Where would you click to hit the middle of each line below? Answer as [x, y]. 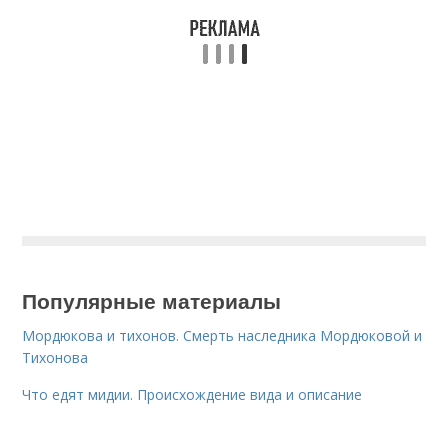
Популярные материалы [152, 300]
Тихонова [55, 357]
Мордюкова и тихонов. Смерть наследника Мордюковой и [222, 335]
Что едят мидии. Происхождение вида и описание [192, 394]
